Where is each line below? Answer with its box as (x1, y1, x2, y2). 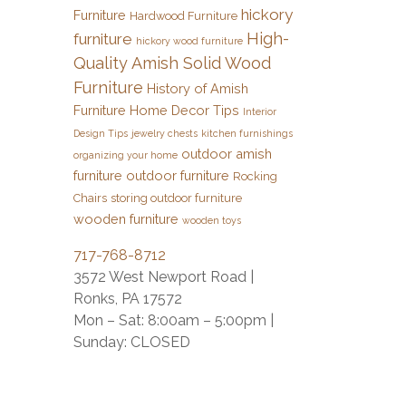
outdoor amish (181, 146, 272, 162)
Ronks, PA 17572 (73, 290, 182, 308)
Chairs (73, 191, 107, 206)
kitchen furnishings (201, 128, 293, 140)
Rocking (233, 169, 277, 184)
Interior (243, 106, 276, 118)
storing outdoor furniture (111, 191, 242, 206)
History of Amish (147, 81, 248, 97)
